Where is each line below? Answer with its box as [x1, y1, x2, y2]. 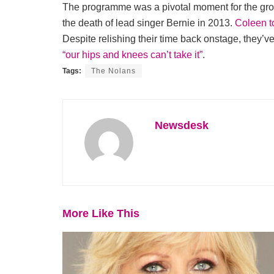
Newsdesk [155, 119, 209, 132]
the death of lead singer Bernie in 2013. [62, 18, 235, 29]
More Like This [62, 207, 139, 220]
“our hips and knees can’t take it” [62, 50, 202, 61]
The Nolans [91, 67, 136, 76]
